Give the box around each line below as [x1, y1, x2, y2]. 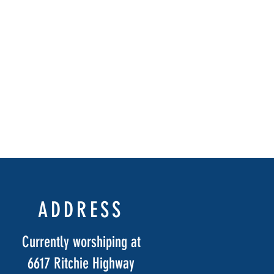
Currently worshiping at [21, 232, 141, 251]
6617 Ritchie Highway [28, 254, 135, 272]
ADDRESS [37, 196, 124, 223]
